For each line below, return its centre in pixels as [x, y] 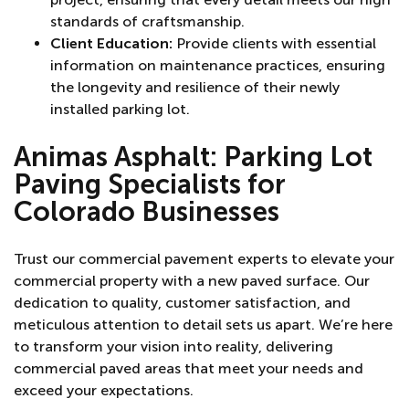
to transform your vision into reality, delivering [173, 346]
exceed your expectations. [104, 390]
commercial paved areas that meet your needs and [189, 368]
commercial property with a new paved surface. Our [192, 280]
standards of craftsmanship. [147, 21]
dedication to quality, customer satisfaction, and [182, 302]
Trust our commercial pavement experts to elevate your [204, 258]
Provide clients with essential [274, 43]
